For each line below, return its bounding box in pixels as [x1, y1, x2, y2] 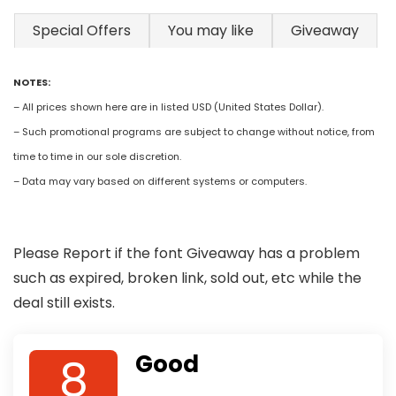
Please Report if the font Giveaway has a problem [13, 242, 360, 263]
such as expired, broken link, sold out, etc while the [13, 267, 362, 288]
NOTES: [13, 75, 50, 89]
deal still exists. [13, 292, 115, 313]
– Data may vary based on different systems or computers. [13, 174, 307, 188]
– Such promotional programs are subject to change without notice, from [13, 125, 375, 139]
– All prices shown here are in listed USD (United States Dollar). [13, 100, 324, 114]
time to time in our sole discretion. [13, 149, 181, 164]
